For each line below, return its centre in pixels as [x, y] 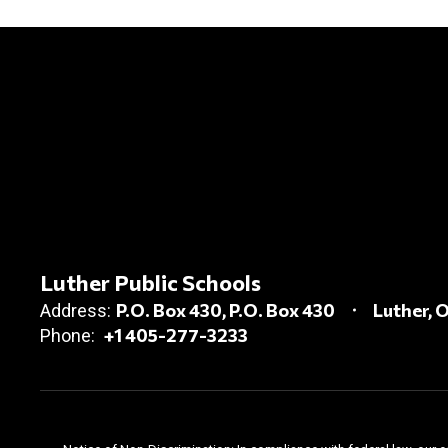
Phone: [67, 335]
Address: [75, 310]
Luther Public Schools [150, 282]
